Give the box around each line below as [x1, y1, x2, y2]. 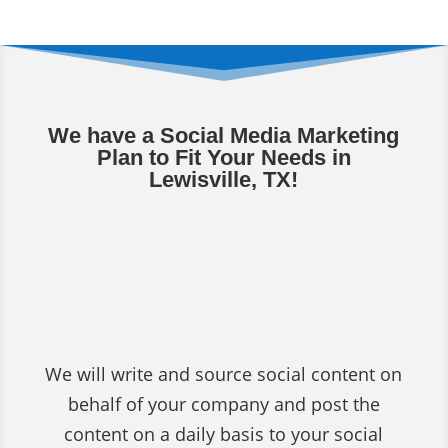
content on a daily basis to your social [64, 421, 384, 446]
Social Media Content [52, 227, 395, 269]
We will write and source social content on [45, 361, 403, 386]
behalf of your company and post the [67, 391, 380, 416]
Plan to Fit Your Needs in [96, 144, 351, 170]
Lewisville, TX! [149, 166, 299, 192]
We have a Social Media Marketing [48, 122, 400, 148]
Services [154, 299, 293, 341]
